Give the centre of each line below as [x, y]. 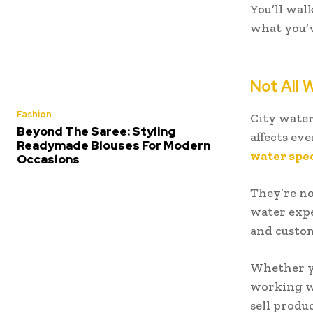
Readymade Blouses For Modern [114, 145]
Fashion [34, 114]
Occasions [48, 159]
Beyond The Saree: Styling [96, 131]
